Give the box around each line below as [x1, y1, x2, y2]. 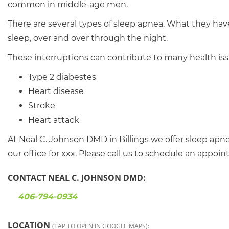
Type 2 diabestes [28, 72, 96, 82]
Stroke [28, 101, 55, 110]
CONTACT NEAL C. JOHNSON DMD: [8, 172, 146, 184]
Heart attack [28, 115, 79, 125]
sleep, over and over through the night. [8, 33, 168, 43]
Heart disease [28, 86, 84, 96]
